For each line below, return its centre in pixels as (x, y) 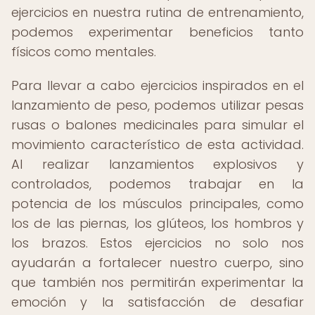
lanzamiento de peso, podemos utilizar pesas (157, 105)
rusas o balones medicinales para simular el (157, 125)
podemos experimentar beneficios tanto (157, 32)
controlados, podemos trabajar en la (157, 184)
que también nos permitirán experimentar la (157, 282)
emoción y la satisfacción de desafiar (157, 302)
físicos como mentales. (84, 52)
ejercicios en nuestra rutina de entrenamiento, (157, 12)
